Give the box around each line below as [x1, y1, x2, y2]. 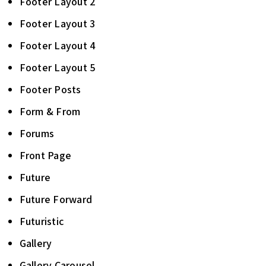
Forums [19, 126, 54, 140]
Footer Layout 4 [19, 39, 96, 52]
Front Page [19, 148, 71, 162]
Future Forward [19, 192, 92, 206]
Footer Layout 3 [19, 17, 96, 30]
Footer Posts [19, 83, 81, 96]
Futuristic [19, 214, 64, 228]
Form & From [19, 104, 81, 118]
